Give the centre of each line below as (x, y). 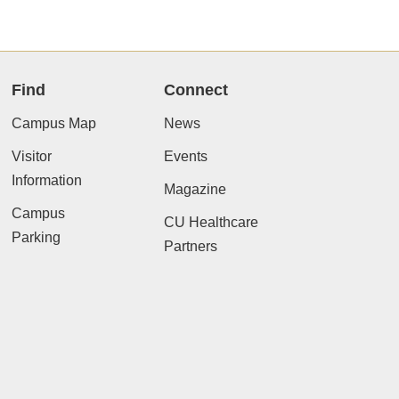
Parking (36, 237)
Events (185, 156)
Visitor (31, 156)
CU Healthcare (211, 222)
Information (46, 180)
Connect (195, 90)
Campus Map (53, 123)
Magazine (195, 189)
